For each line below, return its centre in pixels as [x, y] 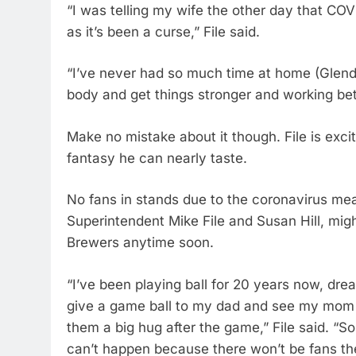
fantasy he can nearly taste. [157, 158]
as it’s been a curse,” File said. [163, 31]
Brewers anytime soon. [140, 242]
